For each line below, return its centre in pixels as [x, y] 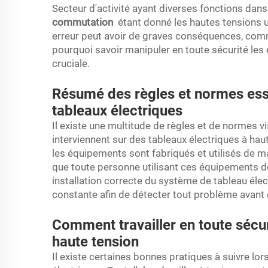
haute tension [95, 242]
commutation [84, 22]
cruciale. [71, 63]
